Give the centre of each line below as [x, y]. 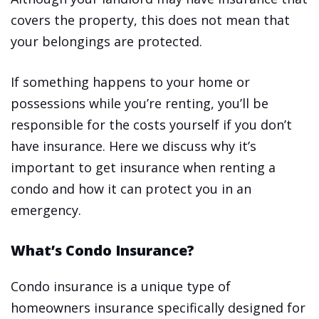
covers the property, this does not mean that [150, 20]
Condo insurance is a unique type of [121, 287]
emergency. [46, 210]
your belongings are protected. [106, 42]
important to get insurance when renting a [143, 168]
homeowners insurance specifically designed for [158, 308]
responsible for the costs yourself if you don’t [151, 125]
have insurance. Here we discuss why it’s [134, 146]
